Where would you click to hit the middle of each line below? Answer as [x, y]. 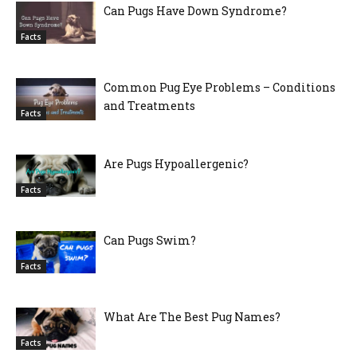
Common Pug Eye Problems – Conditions [220, 88]
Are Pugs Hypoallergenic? [176, 164]
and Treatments [149, 106]
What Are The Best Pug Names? [192, 317]
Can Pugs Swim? [150, 241]
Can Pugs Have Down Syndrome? [195, 11]
